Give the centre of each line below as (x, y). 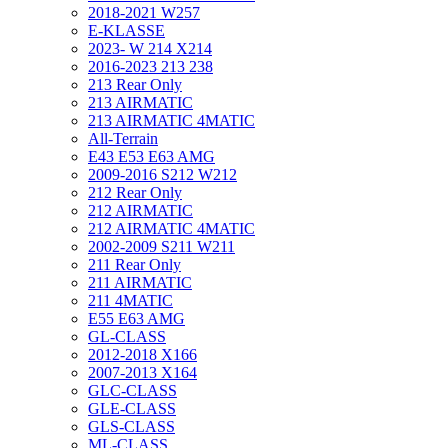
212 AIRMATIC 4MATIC (171, 228)
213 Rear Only (135, 84)
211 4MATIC (130, 300)
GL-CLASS (127, 336)
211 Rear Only (134, 264)
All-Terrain (123, 138)
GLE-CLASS (132, 408)
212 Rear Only (135, 192)
